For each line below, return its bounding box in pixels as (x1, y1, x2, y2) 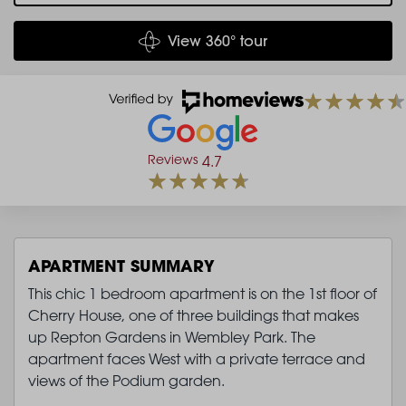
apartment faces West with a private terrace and (28, 349, 365, 368)
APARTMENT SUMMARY (28, 254, 215, 276)
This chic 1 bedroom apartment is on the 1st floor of (28, 284, 377, 303)
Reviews (148, 150, 198, 167)
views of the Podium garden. (28, 371, 225, 390)
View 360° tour (168, 31, 267, 50)
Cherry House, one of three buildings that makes (28, 305, 359, 324)
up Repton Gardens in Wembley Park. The (28, 327, 315, 346)
